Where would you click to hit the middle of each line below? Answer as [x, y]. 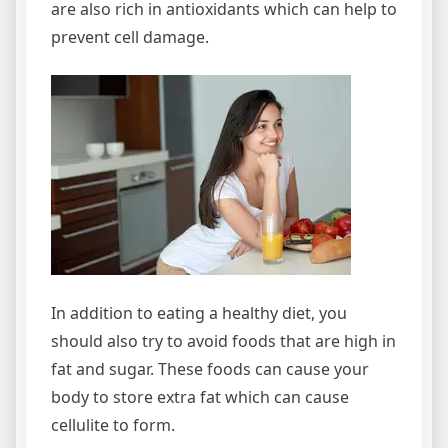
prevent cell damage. [130, 36]
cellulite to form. [113, 424]
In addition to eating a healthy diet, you [199, 312]
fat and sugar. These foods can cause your [210, 368]
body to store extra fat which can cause [200, 396]
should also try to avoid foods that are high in [223, 340]
